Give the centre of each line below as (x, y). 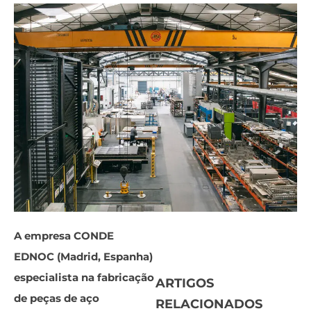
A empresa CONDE (64, 236)
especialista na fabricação (84, 277)
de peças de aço (57, 298)
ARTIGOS (185, 283)
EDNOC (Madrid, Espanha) (83, 257)
